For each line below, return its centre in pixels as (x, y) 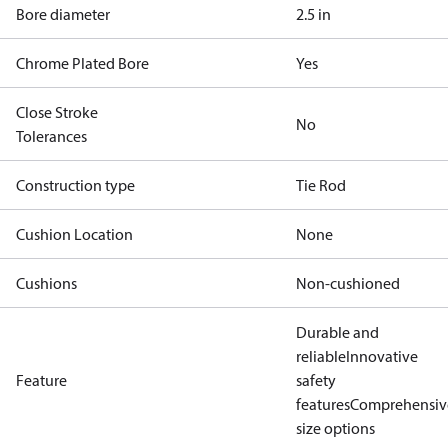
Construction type (75, 185)
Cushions (46, 283)
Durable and (337, 332)
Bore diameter (63, 14)
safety (316, 380)
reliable (321, 356)
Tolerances (51, 136)
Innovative (382, 356)
